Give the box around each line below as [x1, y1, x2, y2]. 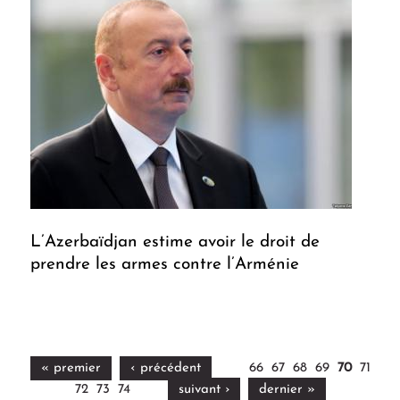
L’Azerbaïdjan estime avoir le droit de [30, 234, 320, 252]
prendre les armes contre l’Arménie [30, 256, 299, 274]
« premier [40, 362, 101, 376]
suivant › [178, 383, 229, 397]
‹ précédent [129, 362, 201, 376]
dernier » [258, 383, 315, 397]
